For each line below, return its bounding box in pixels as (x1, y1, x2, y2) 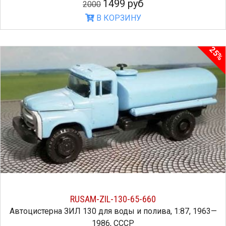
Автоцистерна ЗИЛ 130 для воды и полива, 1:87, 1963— (9, 206, 217, 216)
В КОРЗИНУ (94, 13, 141, 23)
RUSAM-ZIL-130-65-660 (70, 193, 156, 204)
